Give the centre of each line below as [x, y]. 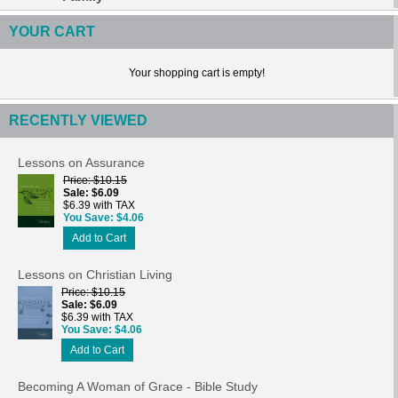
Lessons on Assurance [81, 162]
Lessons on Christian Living [95, 274]
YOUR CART [52, 31]
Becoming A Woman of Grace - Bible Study [138, 386]
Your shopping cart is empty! [197, 72]
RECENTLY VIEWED [78, 120]
